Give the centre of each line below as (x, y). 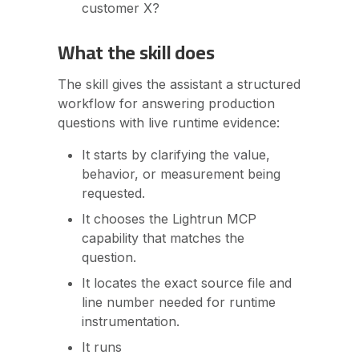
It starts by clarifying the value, (176, 155)
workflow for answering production (166, 103)
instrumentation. (131, 321)
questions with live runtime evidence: (169, 123)
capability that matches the (163, 238)
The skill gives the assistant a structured (179, 84)
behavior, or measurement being (181, 174)
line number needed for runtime (179, 302)
